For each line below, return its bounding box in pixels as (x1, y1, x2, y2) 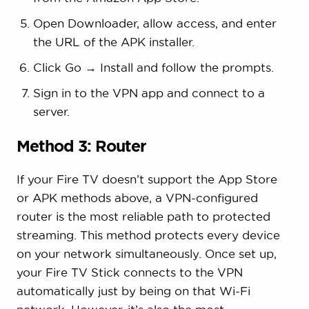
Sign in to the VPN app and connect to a (32, 86, 265, 100)
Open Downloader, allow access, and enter (32, 17, 277, 30)
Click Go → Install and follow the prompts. (32, 61, 274, 74)
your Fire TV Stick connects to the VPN (16, 266, 243, 279)
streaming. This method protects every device (16, 228, 280, 242)
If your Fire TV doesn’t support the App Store (16, 172, 277, 186)
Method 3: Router (16, 137, 146, 155)
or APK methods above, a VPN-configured (16, 191, 258, 205)
